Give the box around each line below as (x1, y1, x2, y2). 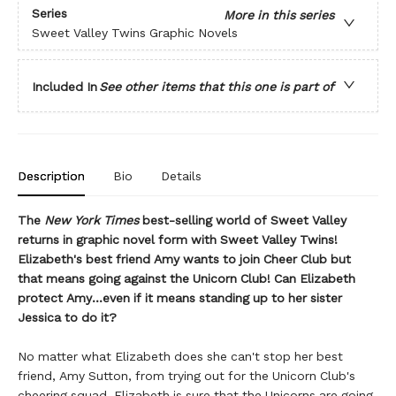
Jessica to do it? (18, 310, 117, 324)
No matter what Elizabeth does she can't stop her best (18, 349, 343, 363)
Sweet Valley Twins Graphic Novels (32, 26, 238, 41)
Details (161, 169, 202, 183)
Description (18, 169, 85, 183)
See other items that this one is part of (99, 79, 334, 94)
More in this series (224, 8, 334, 23)
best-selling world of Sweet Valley (139, 213, 346, 227)
